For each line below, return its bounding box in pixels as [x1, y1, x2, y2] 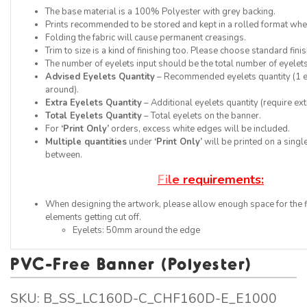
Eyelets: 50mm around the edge [73, 223, 200, 236]
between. [45, 148, 82, 161]
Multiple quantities [45, 135, 127, 148]
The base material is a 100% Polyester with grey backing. [45, 5, 275, 18]
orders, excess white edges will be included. [109, 122, 290, 135]
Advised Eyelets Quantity [45, 70, 155, 83]
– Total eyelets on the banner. [142, 109, 261, 122]
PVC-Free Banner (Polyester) [10, 252, 252, 273]
